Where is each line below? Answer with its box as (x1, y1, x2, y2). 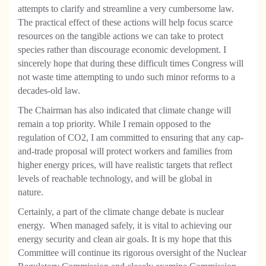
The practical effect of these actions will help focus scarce (18, 17, 233, 27)
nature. (18, 187, 43, 197)
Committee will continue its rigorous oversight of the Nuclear (18, 248, 246, 258)
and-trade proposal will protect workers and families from (18, 146, 232, 156)
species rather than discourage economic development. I (18, 45, 226, 55)
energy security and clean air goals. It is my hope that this (18, 234, 232, 244)
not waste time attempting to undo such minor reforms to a (18, 72, 235, 82)
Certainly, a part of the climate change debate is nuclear (18, 207, 224, 217)
